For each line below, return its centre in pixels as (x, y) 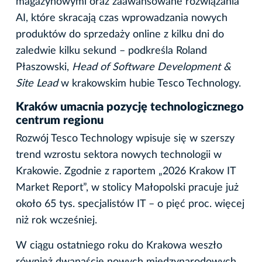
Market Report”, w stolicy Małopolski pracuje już (127, 188)
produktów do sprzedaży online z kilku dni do (120, 35)
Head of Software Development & (151, 68)
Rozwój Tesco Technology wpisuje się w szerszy (125, 139)
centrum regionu (60, 121)
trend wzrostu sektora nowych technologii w (119, 155)
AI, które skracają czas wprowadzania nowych (122, 18)
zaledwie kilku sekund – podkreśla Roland (111, 51)
